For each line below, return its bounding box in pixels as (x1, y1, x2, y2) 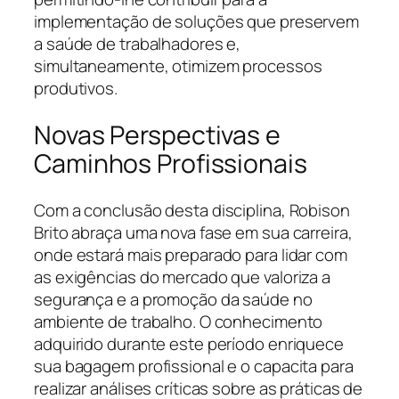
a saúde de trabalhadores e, (34, 32, 241, 56)
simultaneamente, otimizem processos (34, 54, 322, 78)
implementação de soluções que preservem (34, 10, 360, 34)
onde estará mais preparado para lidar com (34, 242, 347, 266)
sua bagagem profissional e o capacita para (34, 354, 354, 378)
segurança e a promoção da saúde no (34, 287, 313, 311)
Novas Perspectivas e (34, 117, 281, 152)
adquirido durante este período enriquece (34, 331, 344, 355)
